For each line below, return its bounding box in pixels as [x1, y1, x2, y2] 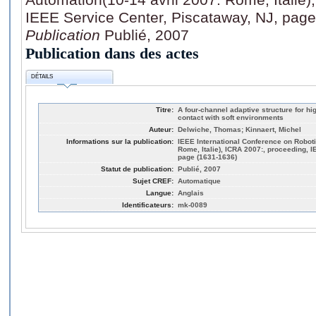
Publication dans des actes [25, 44, 199, 62]
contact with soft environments [178, 113, 284, 121]
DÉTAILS [31, 73, 54, 80]
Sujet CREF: [133, 176, 174, 185]
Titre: [156, 105, 174, 114]
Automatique [178, 176, 221, 185]
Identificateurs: [122, 200, 174, 209]
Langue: [146, 188, 174, 197]
